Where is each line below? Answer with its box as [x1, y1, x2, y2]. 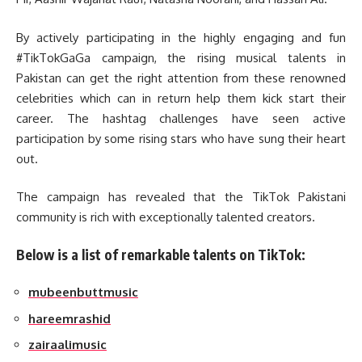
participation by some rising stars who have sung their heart [16, 130, 346, 146]
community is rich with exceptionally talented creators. [16, 209, 315, 225]
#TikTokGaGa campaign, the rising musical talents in [16, 49, 346, 65]
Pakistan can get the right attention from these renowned [16, 69, 346, 86]
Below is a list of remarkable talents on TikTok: [16, 245, 305, 263]
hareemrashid [28, 310, 111, 326]
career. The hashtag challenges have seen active [16, 110, 346, 126]
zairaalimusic [28, 337, 107, 353]
